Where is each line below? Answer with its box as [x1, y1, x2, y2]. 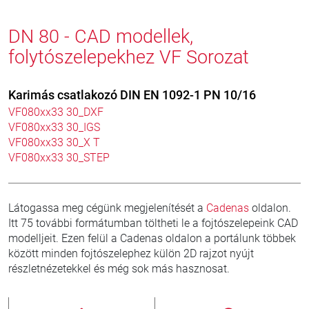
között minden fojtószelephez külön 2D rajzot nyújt [8, 247, 254, 260]
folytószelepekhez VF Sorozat [8, 46, 249, 68]
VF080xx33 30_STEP [8, 151, 110, 164]
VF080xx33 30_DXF [8, 106, 103, 119]
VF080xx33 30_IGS [8, 121, 100, 134]
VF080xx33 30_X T [8, 136, 100, 149]
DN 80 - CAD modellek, [8, 26, 193, 48]
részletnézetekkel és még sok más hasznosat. [8, 262, 230, 275]
